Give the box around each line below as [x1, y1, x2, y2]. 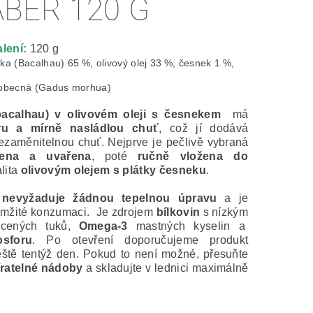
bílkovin [156, 206, 201, 219]
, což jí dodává [159, 122, 249, 135]
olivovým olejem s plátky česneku [20, 164, 206, 177]
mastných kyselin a [127, 220, 249, 233]
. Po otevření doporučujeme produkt [32, 234, 249, 247]
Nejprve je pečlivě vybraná [108, 136, 249, 149]
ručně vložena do [137, 150, 248, 163]
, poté [91, 150, 138, 163]
